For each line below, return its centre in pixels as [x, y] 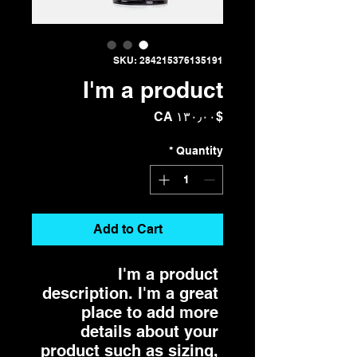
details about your [149, 331]
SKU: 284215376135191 [168, 60]
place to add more [150, 312]
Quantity [200, 151]
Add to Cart [127, 229]
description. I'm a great [130, 293]
